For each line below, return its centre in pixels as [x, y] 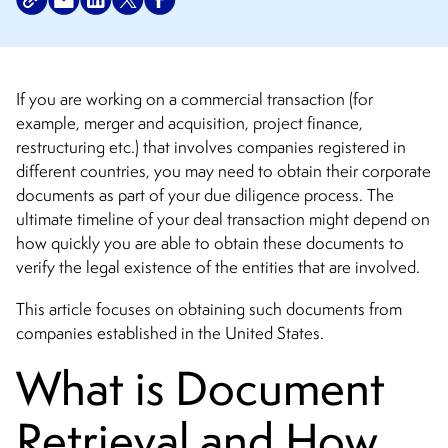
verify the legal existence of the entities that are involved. [218, 267]
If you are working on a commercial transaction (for [194, 99]
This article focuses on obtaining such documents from [209, 308]
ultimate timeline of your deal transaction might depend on [223, 219]
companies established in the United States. [172, 332]
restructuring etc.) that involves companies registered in [211, 147]
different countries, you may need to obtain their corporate [223, 171]
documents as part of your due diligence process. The [205, 195]
